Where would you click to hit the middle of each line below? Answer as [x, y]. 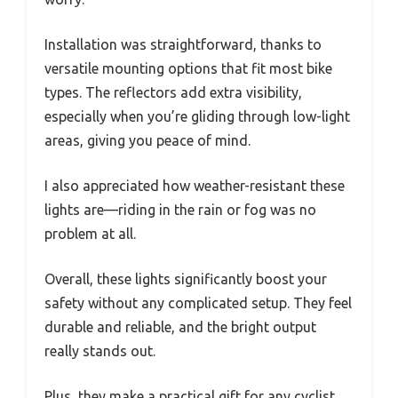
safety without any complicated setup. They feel [198, 302]
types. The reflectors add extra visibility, [173, 92]
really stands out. [100, 350]
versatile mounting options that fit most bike [188, 68]
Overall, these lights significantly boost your [186, 279]
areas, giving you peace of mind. [147, 140]
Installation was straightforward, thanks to [183, 44]
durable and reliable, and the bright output [180, 326]
